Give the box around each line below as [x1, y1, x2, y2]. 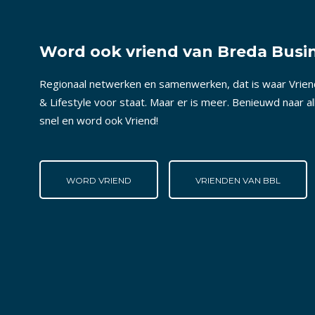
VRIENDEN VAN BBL [195, 175, 281, 186]
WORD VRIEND [66, 175, 131, 186]
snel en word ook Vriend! [39, 113, 158, 128]
